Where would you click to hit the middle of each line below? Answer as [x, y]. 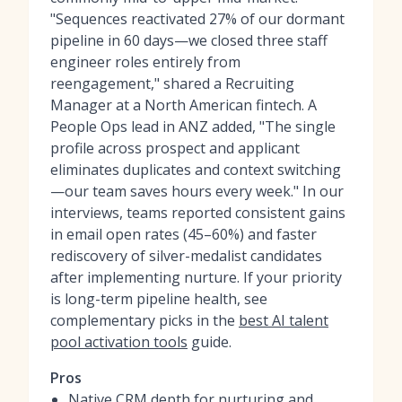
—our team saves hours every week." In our [197, 191]
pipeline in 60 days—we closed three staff [189, 40]
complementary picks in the [144, 320]
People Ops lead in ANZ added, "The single [193, 127]
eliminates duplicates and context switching [196, 170]
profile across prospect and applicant [175, 148]
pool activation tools [119, 342]
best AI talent [284, 320]
